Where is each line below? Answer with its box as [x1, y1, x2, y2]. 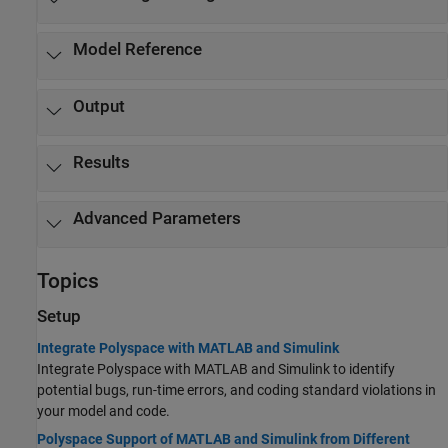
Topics [37, 269, 99, 294]
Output [72, 96, 125, 116]
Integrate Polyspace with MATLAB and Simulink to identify [37, 360, 395, 377]
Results [72, 152, 130, 172]
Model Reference [72, 40, 202, 60]
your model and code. [37, 402, 170, 419]
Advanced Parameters [72, 208, 241, 228]
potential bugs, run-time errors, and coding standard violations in [37, 381, 436, 398]
